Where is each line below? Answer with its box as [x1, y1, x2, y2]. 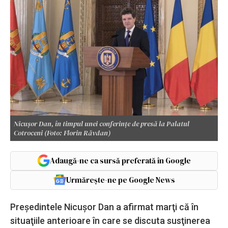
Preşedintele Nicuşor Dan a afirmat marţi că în [10, 201, 198, 212]
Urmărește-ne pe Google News [66, 174, 175, 185]
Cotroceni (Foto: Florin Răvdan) [14, 127, 110, 138]
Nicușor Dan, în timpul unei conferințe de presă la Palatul [14, 118, 189, 129]
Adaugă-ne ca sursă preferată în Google [50, 155, 191, 166]
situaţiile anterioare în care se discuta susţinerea [10, 215, 210, 226]
